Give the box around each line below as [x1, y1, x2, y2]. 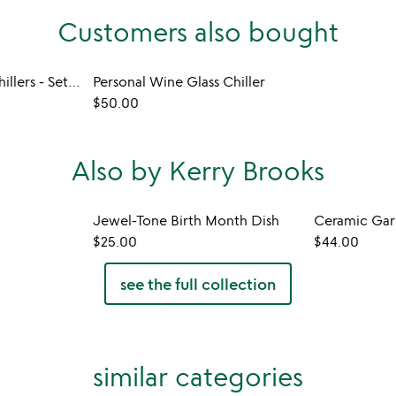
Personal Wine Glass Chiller [93, 72, 266, 90]
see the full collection [120, 274, 276, 293]
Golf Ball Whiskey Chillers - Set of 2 [67, 72, 80, 90]
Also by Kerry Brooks [72, 154, 324, 187]
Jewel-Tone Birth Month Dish [93, 211, 280, 229]
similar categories [93, 360, 303, 392]
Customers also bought [57, 15, 339, 48]
